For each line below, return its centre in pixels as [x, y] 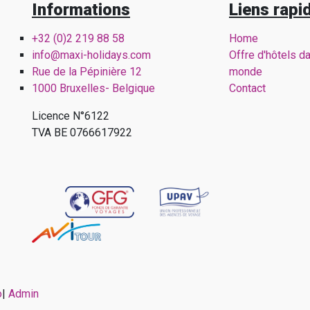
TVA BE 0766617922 [82, 133]
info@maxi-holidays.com [91, 55]
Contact [247, 88]
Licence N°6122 [70, 116]
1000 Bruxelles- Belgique [94, 88]
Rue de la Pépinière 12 [86, 72]
